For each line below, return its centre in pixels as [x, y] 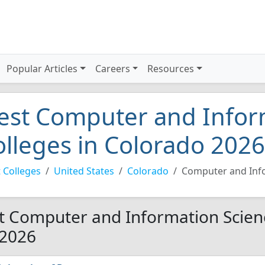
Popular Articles [42, 69]
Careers [112, 69]
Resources [171, 69]
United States [84, 171]
